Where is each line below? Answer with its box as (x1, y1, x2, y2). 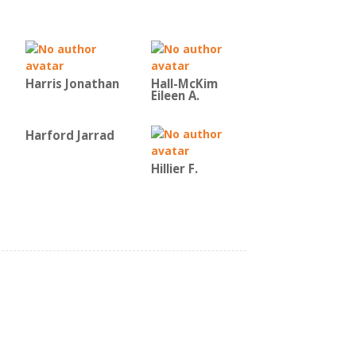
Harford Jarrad (25, 127, 114, 144)
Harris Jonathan (25, 75, 119, 92)
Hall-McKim (151, 75, 218, 92)
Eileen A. (151, 87, 199, 104)
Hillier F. (151, 161, 198, 177)
